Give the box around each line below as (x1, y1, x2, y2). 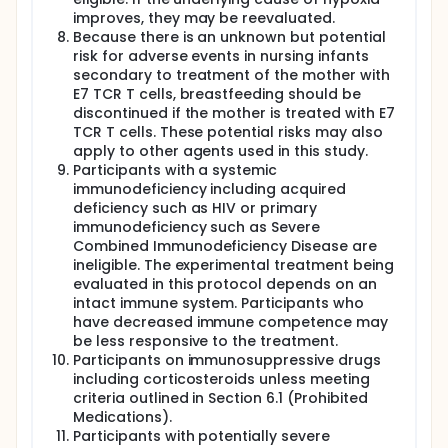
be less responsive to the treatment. (73, 331, 338, 351)
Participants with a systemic (73, 160, 278, 180)
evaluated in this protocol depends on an (73, 274, 377, 294)
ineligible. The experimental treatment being (73, 255, 394, 275)
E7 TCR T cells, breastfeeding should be (73, 84, 361, 104)
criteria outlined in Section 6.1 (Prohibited (73, 388, 368, 408)
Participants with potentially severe (73, 426, 330, 446)
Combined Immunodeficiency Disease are (73, 236, 377, 256)
